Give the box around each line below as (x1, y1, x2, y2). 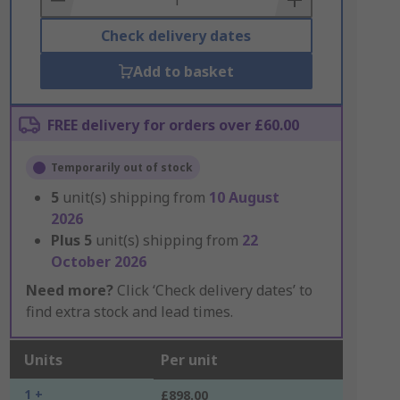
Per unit (160, 350, 218, 370)
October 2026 (50, 252, 146, 271)
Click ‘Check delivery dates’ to (112, 280, 312, 300)
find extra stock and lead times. (25, 302, 233, 321)
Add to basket (132, 62, 234, 81)
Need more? (25, 280, 113, 300)
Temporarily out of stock (50, 160, 193, 175)
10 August (208, 187, 279, 207)
